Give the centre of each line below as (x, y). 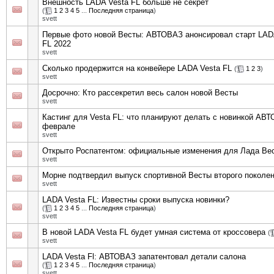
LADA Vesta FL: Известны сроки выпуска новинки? (136, 200)
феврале (59, 126)
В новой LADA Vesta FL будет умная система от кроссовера (154, 232)
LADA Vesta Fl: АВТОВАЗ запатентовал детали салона (144, 257)
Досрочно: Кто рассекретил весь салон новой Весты (140, 93)
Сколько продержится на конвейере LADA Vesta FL (137, 68)
